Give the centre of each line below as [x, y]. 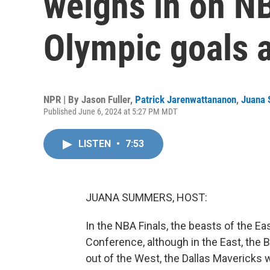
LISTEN [96, 144]
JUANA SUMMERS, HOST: [146, 197]
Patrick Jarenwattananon [186, 99]
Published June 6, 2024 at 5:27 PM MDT [110, 111]
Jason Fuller [106, 99]
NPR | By [62, 99]
